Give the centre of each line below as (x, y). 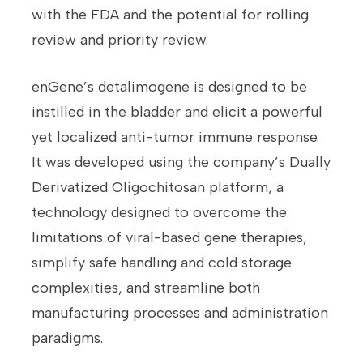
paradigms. (67, 338)
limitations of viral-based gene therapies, (169, 238)
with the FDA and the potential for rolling (170, 15)
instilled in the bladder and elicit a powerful (177, 112)
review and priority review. (120, 40)
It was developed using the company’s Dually (181, 162)
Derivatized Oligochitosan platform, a (158, 188)
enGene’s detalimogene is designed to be (169, 87)
